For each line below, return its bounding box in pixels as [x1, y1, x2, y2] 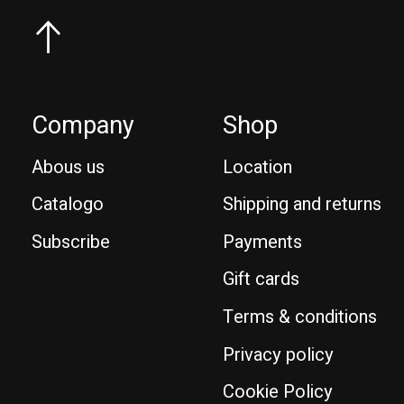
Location [223, 153, 293, 180]
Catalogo [32, 191, 104, 218]
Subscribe [32, 228, 110, 255]
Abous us [32, 153, 105, 180]
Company [32, 106, 134, 143]
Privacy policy [223, 341, 335, 368]
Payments [223, 228, 303, 255]
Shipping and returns [223, 191, 382, 218]
